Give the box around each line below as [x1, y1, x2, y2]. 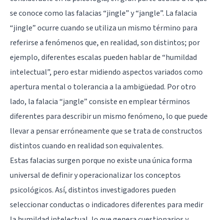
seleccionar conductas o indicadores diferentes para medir [10, 199, 203, 210]
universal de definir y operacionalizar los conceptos [10, 169, 181, 181]
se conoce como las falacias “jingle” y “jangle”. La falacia [10, 7, 197, 19]
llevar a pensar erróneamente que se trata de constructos [10, 125, 202, 137]
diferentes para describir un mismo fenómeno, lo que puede [10, 110, 208, 122]
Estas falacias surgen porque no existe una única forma [10, 155, 192, 166]
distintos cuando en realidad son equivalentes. [10, 140, 164, 151]
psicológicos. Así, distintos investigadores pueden [10, 184, 176, 195]
